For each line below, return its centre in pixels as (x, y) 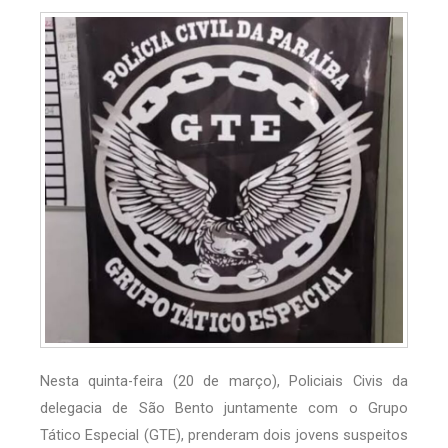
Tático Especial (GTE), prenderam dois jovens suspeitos (224, 435)
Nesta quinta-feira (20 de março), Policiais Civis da (224, 381)
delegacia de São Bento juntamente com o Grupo (224, 408)
